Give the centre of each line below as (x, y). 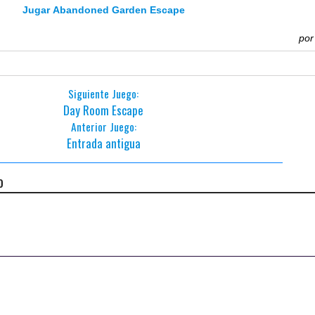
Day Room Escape (104, 110)
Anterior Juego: (103, 127)
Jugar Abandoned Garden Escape (103, 10)
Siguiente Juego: (104, 94)
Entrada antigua (103, 143)
